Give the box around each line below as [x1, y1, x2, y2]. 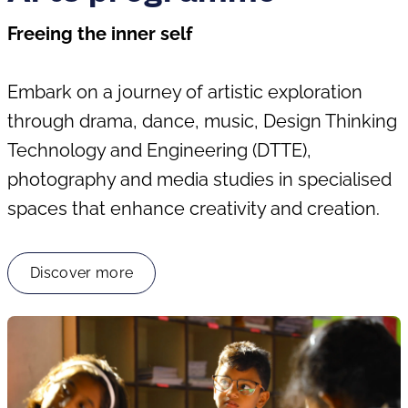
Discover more [30, 264, 134, 281]
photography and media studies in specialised [7, 168, 392, 190]
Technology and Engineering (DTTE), [7, 139, 311, 161]
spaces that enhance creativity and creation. [7, 198, 389, 219]
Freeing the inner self [7, 23, 197, 45]
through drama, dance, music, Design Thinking [7, 110, 397, 132]
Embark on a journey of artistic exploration [7, 81, 362, 103]
